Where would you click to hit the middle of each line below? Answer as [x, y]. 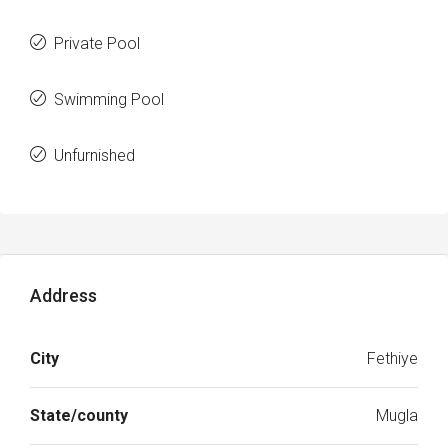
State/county [79, 415]
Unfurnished [94, 155]
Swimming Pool [109, 99]
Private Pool [97, 43]
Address [63, 295]
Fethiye [392, 358]
